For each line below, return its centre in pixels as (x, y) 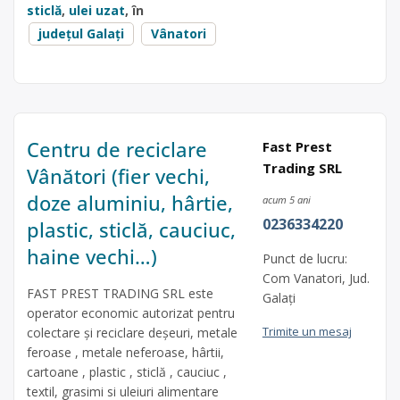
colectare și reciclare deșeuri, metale (132, 332)
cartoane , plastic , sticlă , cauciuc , (127, 371)
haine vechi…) (92, 256)
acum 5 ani (286, 199)
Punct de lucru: (304, 258)
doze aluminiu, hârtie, (130, 202)
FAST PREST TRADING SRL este (120, 293)
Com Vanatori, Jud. (316, 278)
